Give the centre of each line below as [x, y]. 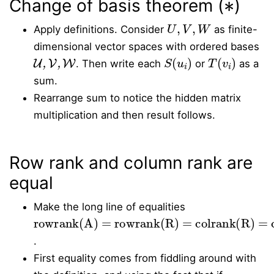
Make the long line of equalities [109, 207]
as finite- [234, 29]
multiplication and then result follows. [124, 115]
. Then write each [120, 64]
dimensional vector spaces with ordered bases [146, 46]
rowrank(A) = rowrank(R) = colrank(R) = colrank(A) [65, 216]
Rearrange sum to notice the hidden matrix [137, 98]
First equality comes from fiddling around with [145, 258]
